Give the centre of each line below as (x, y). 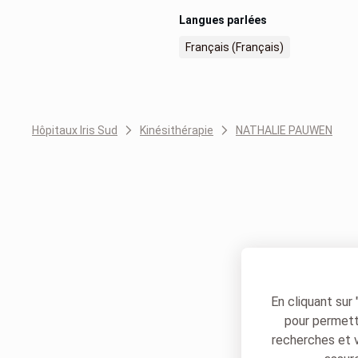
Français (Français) (235, 47)
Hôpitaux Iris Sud (75, 130)
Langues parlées (223, 20)
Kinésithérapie (177, 130)
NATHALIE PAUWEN (284, 130)
